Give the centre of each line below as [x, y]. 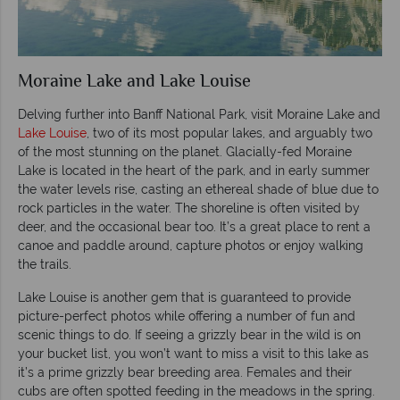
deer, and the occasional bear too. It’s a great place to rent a [194, 226]
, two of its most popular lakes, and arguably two [229, 133]
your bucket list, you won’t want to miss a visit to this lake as [193, 353]
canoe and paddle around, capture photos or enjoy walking [191, 245]
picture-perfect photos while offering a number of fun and [187, 316]
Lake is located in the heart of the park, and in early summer [194, 170]
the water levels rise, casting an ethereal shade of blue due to [198, 189]
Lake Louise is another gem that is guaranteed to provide [184, 297]
